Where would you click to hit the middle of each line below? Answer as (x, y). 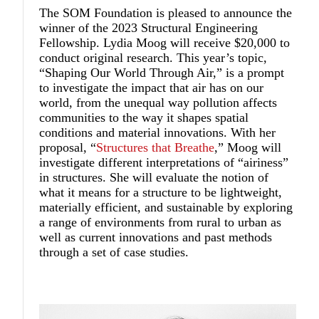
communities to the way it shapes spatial (144, 117)
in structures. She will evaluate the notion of (154, 177)
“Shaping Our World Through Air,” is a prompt (162, 72)
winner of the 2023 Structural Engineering (149, 27)
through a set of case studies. (114, 252)
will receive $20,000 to (229, 42)
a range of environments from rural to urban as (161, 222)
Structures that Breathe (156, 147)
